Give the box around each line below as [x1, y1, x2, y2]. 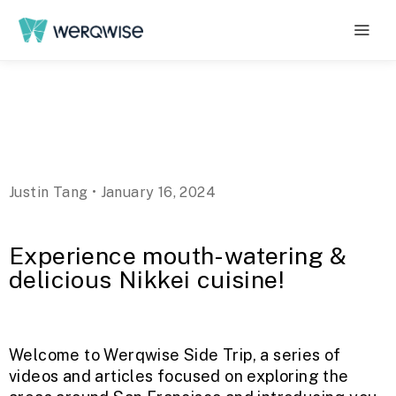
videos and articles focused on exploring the [9, 367, 349, 385]
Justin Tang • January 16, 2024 [9, 184, 216, 201]
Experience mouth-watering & [9, 241, 347, 270]
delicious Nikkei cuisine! [9, 265, 284, 293]
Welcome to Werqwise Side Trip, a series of [9, 346, 341, 364]
